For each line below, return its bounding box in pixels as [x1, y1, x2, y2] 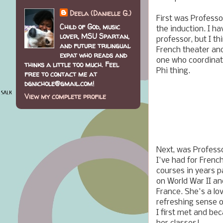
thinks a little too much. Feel [24, 60, 119, 70]
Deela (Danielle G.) [69, 8, 131, 18]
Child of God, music [59, 22, 120, 32]
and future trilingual [59, 41, 130, 51]
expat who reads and [59, 50, 127, 60]
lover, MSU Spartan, [59, 31, 129, 41]
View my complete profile [24, 92, 106, 102]
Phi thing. [156, 67, 190, 75]
